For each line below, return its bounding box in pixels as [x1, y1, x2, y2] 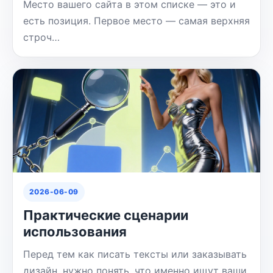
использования [23, 223, 127, 239]
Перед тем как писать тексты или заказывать [23, 247, 247, 260]
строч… [23, 30, 60, 43]
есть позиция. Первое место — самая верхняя [23, 14, 250, 27]
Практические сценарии [23, 207, 188, 223]
